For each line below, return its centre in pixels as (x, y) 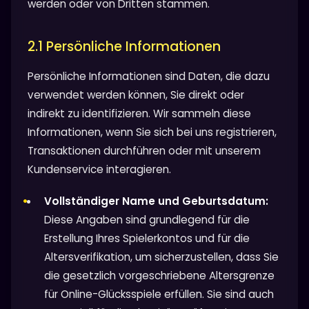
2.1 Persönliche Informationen (124, 46)
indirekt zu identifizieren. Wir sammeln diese (139, 113)
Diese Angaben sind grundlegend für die (147, 219)
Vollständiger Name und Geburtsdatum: (156, 201)
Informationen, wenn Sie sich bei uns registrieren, (152, 132)
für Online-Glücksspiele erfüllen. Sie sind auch (159, 294)
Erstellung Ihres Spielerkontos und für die (147, 238)
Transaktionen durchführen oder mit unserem (144, 150)
